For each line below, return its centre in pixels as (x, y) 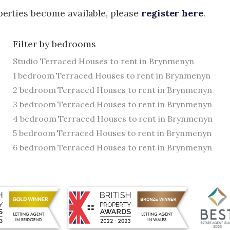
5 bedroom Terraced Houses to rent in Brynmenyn (112, 133)
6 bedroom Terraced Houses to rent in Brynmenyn (112, 148)
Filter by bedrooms (55, 44)
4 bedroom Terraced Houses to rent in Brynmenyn (113, 119)
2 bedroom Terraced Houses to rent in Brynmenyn (112, 90)
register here (172, 13)
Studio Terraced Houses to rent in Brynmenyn (103, 61)
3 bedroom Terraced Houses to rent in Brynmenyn (112, 104)
